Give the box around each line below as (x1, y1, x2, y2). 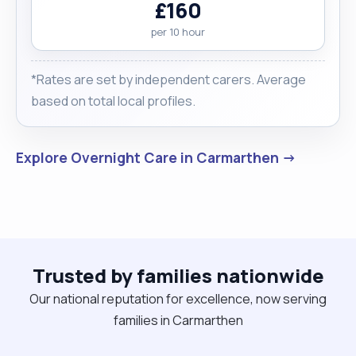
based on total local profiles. (31, 91, 195, 110)
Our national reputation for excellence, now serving (29, 289, 327, 308)
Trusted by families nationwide (32, 261, 324, 288)
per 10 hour (151, 24, 205, 39)
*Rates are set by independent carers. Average (31, 70, 306, 88)
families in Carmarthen (113, 311, 243, 329)
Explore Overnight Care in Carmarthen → (16, 147, 296, 167)
